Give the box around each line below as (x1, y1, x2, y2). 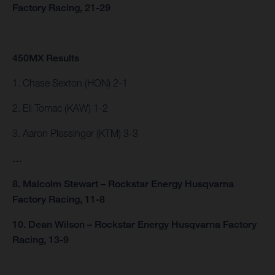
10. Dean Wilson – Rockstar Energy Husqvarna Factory (12, 219, 257, 231)
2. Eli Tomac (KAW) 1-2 (12, 103, 108, 114)
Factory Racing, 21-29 (12, 2, 110, 14)
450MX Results (12, 52, 79, 64)
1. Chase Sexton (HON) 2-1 (12, 77, 128, 89)
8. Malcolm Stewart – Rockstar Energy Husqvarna (12, 178, 234, 190)
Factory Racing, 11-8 (12, 193, 105, 206)
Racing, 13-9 (12, 234, 69, 246)
